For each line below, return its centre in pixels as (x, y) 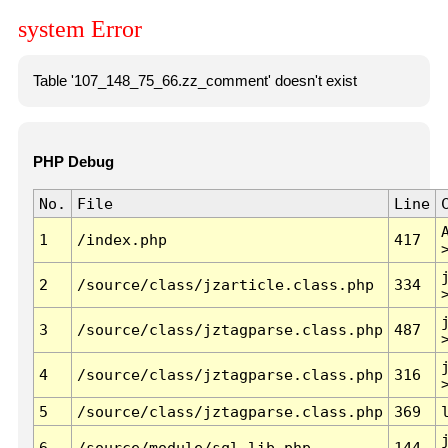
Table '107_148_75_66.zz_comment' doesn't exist (194, 80)
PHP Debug (73, 162)
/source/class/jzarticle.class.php (225, 285)
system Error (80, 29)
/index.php (121, 240)
